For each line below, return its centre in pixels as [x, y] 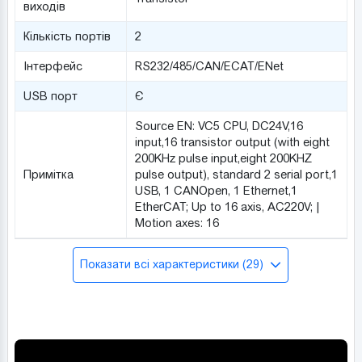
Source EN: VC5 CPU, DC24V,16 [219, 126]
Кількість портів [67, 36]
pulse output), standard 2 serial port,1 [236, 174]
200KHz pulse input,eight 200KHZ [223, 158]
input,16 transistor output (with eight [232, 142]
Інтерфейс [53, 66]
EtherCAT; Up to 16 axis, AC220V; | [227, 206]
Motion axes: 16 [177, 223]
